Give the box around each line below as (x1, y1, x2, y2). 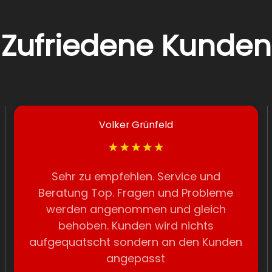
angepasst (106, 251, 166, 266)
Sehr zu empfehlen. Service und (51, 169, 220, 184)
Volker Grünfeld (98, 118, 173, 132)
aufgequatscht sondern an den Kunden (29, 234, 243, 250)
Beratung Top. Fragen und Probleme (38, 185, 234, 200)
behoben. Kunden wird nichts (58, 218, 214, 233)
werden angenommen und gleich (46, 202, 226, 217)
